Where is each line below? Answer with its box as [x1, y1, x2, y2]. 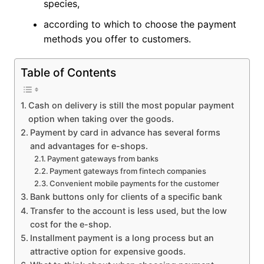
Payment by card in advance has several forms [29, 127, 220, 137]
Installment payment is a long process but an [29, 233, 214, 243]
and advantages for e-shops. [29, 141, 148, 151]
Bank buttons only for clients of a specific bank [29, 192, 222, 202]
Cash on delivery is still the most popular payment [28, 100, 234, 110]
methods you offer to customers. [43, 32, 191, 45]
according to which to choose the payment [43, 18, 236, 30]
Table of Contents [20, 65, 116, 80]
